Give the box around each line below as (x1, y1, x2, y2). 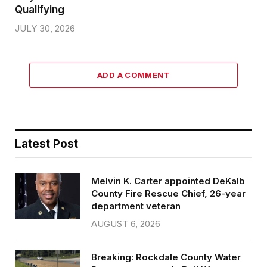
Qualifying (15, 3, 64, 15)
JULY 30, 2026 (15, 22, 75, 34)
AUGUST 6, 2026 (91, 218, 160, 229)
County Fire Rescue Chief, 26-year (91, 187, 246, 199)
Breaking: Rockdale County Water (91, 251, 241, 263)
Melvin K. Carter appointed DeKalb (91, 175, 245, 187)
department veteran (91, 200, 181, 212)
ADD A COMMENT (97, 70, 170, 80)
